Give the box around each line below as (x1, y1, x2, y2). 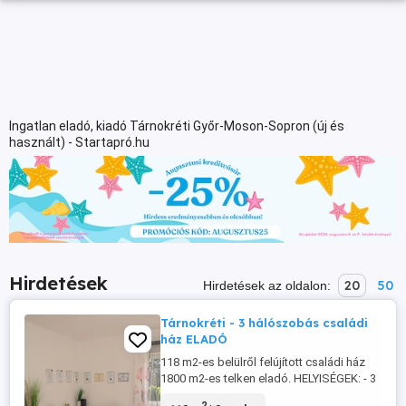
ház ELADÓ (160, 332, 227, 347)
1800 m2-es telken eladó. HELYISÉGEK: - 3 (160, 372, 376, 386)
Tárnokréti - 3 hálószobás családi (160, 315, 368, 331)
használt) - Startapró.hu (9, 135, 150, 150)
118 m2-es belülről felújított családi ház (160, 355, 365, 370)
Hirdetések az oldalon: (203, 278, 334, 294)
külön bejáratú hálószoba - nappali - (160, 388, 348, 402)
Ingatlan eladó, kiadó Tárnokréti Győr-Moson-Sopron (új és (9, 119, 344, 133)
